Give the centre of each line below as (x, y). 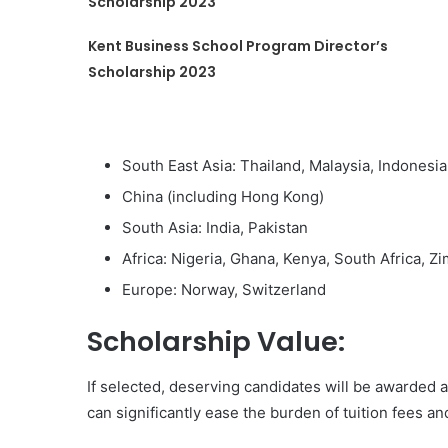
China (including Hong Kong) (223, 196)
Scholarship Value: (216, 341)
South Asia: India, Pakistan (215, 227)
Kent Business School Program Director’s (237, 46)
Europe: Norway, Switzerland (224, 289)
